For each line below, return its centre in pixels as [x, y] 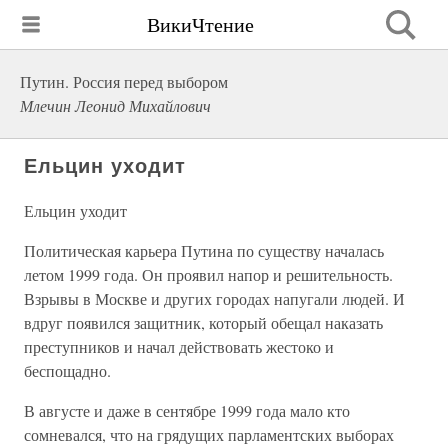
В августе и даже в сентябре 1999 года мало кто [187, 410]
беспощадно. [67, 370]
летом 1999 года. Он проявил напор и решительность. [208, 274]
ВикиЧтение [200, 24]
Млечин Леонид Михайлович [115, 105]
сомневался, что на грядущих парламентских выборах [209, 434]
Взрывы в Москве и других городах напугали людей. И [214, 298]
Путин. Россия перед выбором [124, 81]
